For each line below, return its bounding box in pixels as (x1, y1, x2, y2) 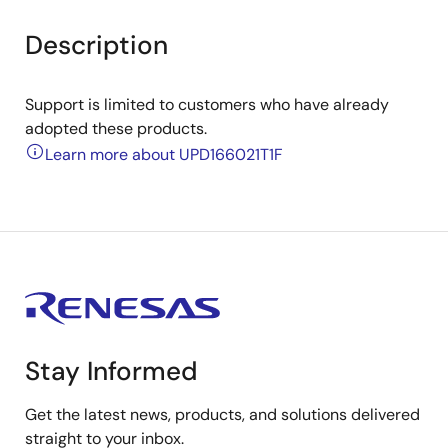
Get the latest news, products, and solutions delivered (25, 404, 420, 425)
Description (25, 28, 168, 62)
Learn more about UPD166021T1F (45, 144, 283, 165)
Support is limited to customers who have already (25, 94, 389, 115)
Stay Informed (25, 354, 198, 388)
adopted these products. (25, 118, 207, 139)
